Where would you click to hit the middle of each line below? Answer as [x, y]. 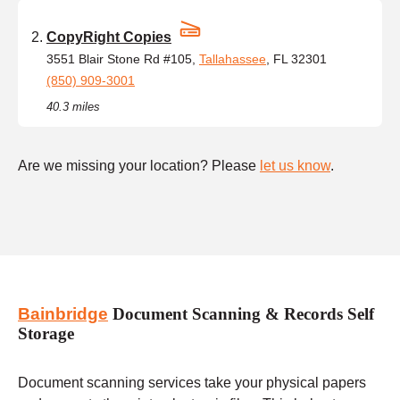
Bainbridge [63, 314]
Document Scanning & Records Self [241, 314]
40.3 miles [73, 106]
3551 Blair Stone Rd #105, [123, 58]
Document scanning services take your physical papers [192, 382]
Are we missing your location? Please [139, 165]
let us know [295, 165]
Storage [46, 334]
